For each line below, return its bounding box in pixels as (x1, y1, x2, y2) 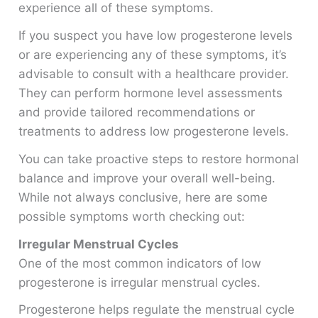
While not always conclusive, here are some (18, 190, 268, 204)
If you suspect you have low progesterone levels (18, 28, 293, 43)
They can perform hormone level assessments (18, 86, 283, 101)
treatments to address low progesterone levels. (18, 124, 290, 139)
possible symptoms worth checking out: (18, 209, 246, 224)
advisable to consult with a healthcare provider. (18, 67, 290, 82)
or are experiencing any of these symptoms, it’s (18, 48, 287, 62)
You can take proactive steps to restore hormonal (18, 151, 300, 166)
